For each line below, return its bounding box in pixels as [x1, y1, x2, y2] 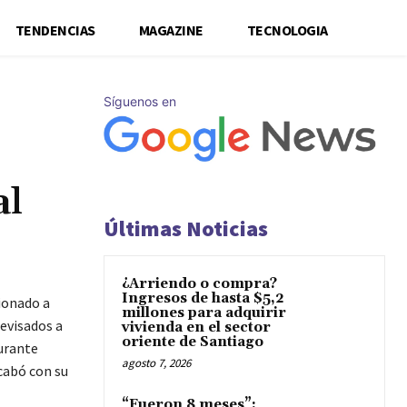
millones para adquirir [122, 304, 286, 322]
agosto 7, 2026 [122, 355, 191, 371]
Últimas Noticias [104, 214, 268, 243]
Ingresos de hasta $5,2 [122, 290, 284, 307]
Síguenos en [104, 93, 176, 109]
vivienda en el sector [122, 319, 271, 336]
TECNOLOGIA [246, 20, 328, 39]
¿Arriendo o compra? [122, 275, 277, 293]
